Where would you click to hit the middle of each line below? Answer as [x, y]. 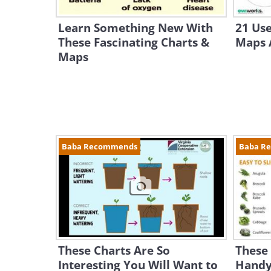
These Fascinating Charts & [134, 42]
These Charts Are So [114, 250]
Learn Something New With [135, 28]
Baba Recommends [100, 146]
